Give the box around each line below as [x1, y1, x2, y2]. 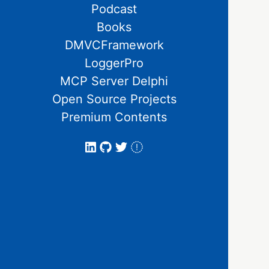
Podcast [91, 2, 137, 16]
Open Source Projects [52, 92, 177, 106]
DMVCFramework [64, 38, 164, 52]
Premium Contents [61, 110, 167, 124]
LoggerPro [85, 56, 144, 70]
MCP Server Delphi [60, 74, 168, 88]
